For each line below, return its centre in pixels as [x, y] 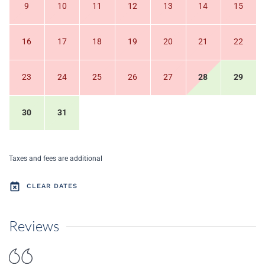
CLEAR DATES [52, 186]
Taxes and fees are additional [56, 159]
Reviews [34, 226]
